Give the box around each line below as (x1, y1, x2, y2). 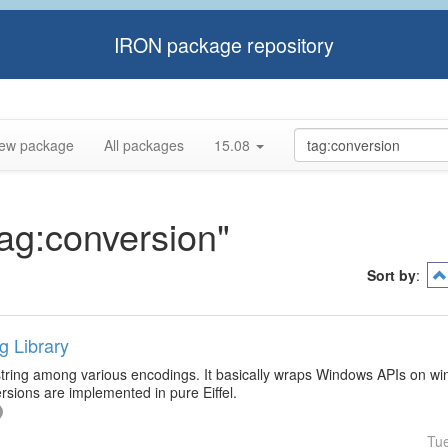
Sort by (367, 265, 416, 285)
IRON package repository (114, 30, 334, 59)
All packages (104, 135, 184, 155)
